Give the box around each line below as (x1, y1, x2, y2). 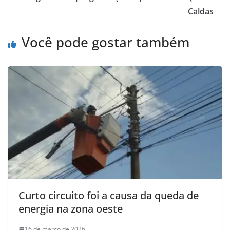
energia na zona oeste (18, 202, 123, 216)
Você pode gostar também (22, 33, 189, 52)
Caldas (188, 6, 214, 17)
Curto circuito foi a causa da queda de (18, 188, 199, 203)
